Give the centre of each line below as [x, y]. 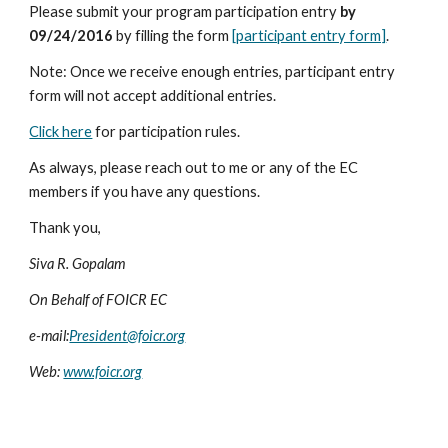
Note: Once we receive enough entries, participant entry [212, 71]
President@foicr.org [127, 335]
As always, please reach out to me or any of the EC [194, 167]
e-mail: [49, 335]
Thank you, [65, 227]
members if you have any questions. [145, 191]
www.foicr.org [103, 371]
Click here [61, 131]
